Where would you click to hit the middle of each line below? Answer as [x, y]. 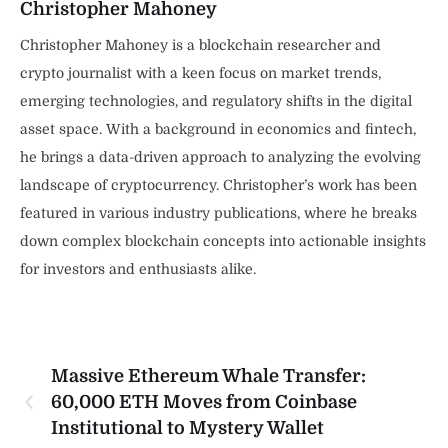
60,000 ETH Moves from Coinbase [204, 402]
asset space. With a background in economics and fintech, [218, 129]
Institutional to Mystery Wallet [187, 428]
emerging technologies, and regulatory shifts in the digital [216, 101]
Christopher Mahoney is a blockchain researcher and [200, 45]
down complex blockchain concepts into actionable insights [223, 241]
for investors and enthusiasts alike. [138, 269]
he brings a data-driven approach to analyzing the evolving [220, 157]
